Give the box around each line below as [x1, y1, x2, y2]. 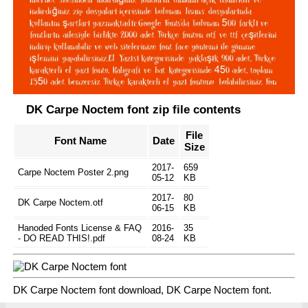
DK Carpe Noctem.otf [17, 197, 103, 208]
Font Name [54, 134, 107, 146]
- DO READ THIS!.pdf [17, 232, 105, 243]
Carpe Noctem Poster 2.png [17, 166, 129, 177]
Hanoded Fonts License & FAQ [17, 222, 142, 233]
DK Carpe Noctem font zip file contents [25, 102, 241, 116]
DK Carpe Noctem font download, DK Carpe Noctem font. [12, 283, 272, 296]
